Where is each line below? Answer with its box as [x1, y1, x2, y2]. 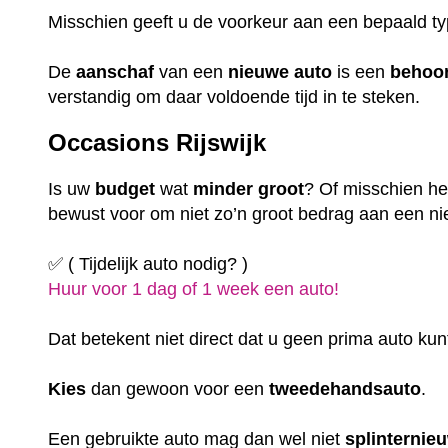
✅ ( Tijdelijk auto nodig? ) [48, 254, 249, 275]
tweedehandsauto [269, 379, 422, 400]
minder [193, 179, 254, 200]
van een [154, 61, 229, 82]
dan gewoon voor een [86, 379, 270, 400]
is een [332, 61, 391, 82]
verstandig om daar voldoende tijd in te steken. [48, 86, 421, 107]
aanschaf [76, 61, 155, 82]
